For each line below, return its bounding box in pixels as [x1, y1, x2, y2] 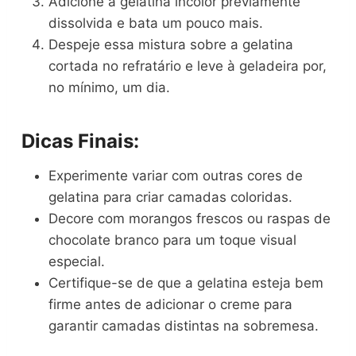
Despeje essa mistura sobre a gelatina [48, 37, 294, 53]
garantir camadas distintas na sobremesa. [48, 318, 319, 335]
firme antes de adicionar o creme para [48, 296, 293, 313]
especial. [48, 253, 106, 270]
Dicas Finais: [21, 130, 140, 153]
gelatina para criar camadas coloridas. [48, 189, 293, 206]
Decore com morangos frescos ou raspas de [48, 211, 331, 227]
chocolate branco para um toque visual [48, 232, 297, 249]
